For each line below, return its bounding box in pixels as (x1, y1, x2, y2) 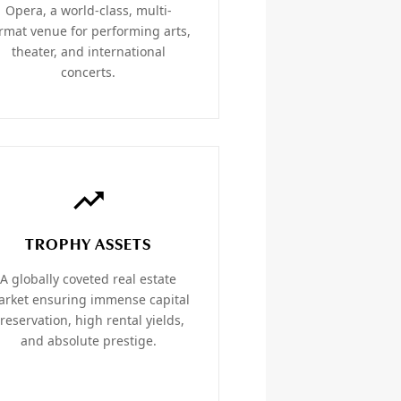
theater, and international (11, 43, 166, 61)
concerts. (61, 64, 116, 81)
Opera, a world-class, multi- (4, 2, 172, 20)
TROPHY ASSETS (25, 237, 152, 255)
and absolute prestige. (20, 332, 157, 350)
